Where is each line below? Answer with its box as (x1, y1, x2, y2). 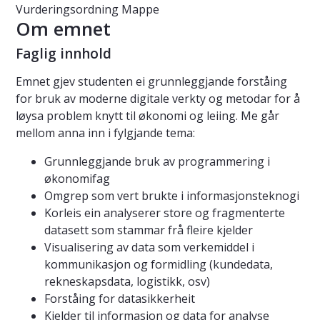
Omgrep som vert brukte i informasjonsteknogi (44, 188, 299, 204)
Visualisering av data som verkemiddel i (44, 239, 254, 256)
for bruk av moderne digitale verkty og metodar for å (16, 91, 300, 107)
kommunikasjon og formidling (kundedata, (44, 256, 273, 273)
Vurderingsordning (16, 1, 119, 18)
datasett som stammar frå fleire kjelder (44, 222, 253, 239)
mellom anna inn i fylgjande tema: (16, 125, 195, 141)
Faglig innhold (16, 44, 111, 64)
